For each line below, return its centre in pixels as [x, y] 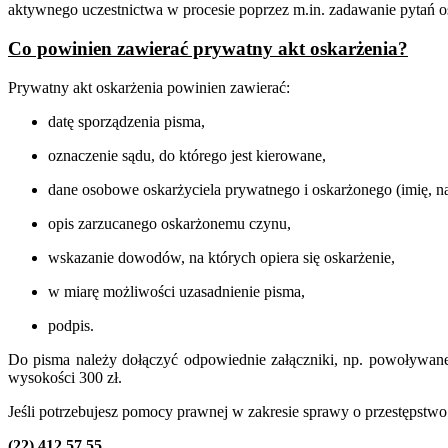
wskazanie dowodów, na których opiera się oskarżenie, [221, 257]
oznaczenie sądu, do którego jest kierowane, [187, 155]
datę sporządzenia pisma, [126, 121]
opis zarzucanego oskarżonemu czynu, [169, 223]
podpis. [71, 325]
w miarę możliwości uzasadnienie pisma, [176, 291]
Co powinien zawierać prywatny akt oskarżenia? [208, 48]
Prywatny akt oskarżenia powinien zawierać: [149, 87]
